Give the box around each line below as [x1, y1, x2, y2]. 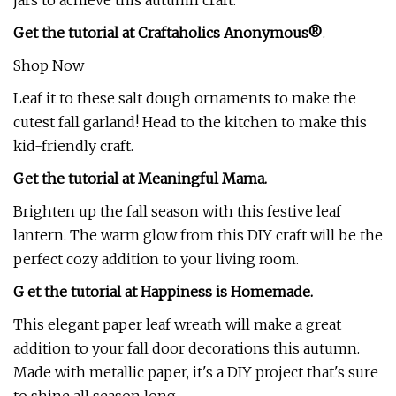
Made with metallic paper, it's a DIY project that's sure [13, 363, 378, 381]
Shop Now [13, 57, 84, 74]
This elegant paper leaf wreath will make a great [13, 316, 341, 333]
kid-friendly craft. [13, 137, 133, 155]
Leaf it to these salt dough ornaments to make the [13, 89, 356, 107]
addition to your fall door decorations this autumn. [13, 339, 360, 357]
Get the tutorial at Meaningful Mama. [13, 170, 267, 187]
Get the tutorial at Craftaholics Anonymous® [13, 24, 323, 42]
